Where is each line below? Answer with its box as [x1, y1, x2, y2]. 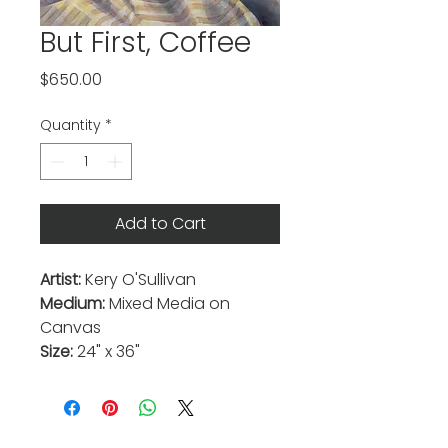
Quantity [40, 114, 101, 135]
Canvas [40, 315, 101, 339]
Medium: [40, 291, 105, 315]
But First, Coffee [40, 22, 251, 62]
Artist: [40, 267, 85, 291]
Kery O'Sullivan [85, 267, 196, 291]
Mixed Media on [105, 291, 230, 315]
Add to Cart [114, 211, 206, 235]
